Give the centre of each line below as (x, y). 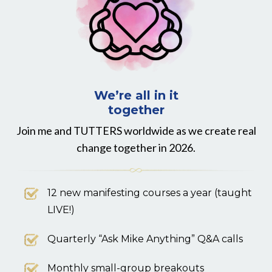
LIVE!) (61, 210)
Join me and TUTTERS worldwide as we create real (136, 131)
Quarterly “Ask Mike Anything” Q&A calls (145, 239)
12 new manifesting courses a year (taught (149, 193)
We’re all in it (136, 96)
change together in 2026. (136, 148)
